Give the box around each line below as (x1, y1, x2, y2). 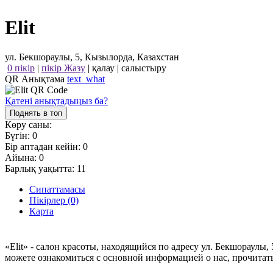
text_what (67, 74, 105, 85)
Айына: (5, 152, 39, 163)
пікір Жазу (41, 63, 85, 74)
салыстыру (121, 63, 166, 74)
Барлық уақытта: (5, 163, 77, 174)
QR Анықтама (5, 74, 67, 85)
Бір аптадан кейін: (5, 141, 83, 152)
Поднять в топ (10, 108, 62, 118)
